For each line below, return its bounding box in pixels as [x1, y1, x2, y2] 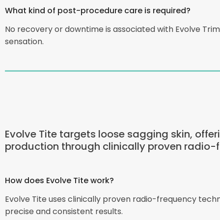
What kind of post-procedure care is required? [5, 4, 191, 16]
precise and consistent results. [5, 205, 123, 217]
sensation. [5, 35, 44, 47]
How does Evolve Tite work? [5, 174, 114, 186]
